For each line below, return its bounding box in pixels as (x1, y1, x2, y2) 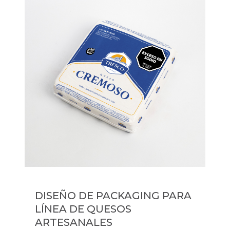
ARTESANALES (35, 216, 112, 228)
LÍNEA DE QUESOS (35, 203, 131, 215)
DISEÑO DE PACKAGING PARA (35, 189, 191, 202)
